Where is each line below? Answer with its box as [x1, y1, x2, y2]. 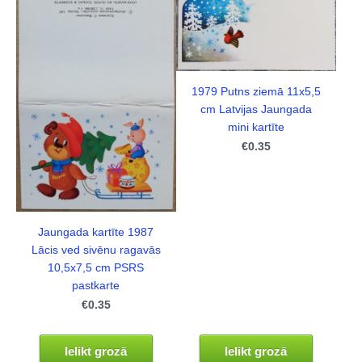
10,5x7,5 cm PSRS [48, 261, 145, 274]
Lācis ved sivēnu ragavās [31, 243, 161, 256]
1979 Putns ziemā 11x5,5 [191, 85, 321, 98]
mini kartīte [227, 120, 284, 133]
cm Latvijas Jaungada [200, 103, 312, 116]
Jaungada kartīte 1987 [38, 225, 154, 238]
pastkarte [72, 279, 120, 292]
